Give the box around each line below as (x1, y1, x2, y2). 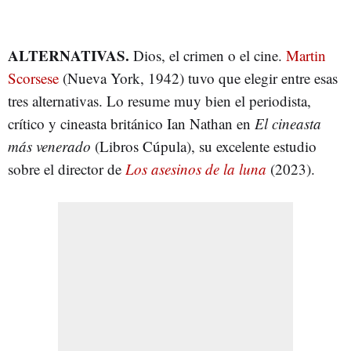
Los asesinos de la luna (125, 159, 266, 179)
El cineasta (255, 114, 321, 133)
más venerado (8, 136, 91, 156)
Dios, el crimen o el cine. (129, 45, 286, 65)
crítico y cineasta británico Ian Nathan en (8, 114, 255, 133)
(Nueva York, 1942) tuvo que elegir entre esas (59, 68, 338, 88)
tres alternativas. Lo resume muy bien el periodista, (8, 91, 311, 110)
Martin (286, 45, 326, 65)
